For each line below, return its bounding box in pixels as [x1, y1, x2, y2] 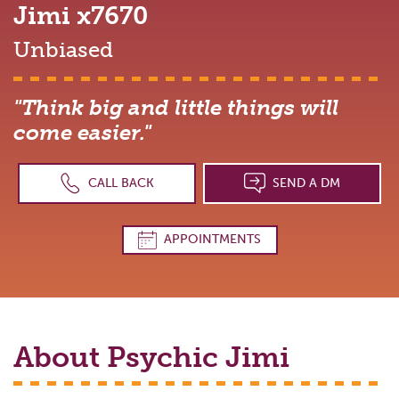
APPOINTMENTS [164, 232, 261, 248]
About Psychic [13, 339, 225, 374]
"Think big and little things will [13, 94, 338, 120]
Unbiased [13, 36, 113, 62]
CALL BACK [88, 175, 155, 191]
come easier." [13, 118, 151, 145]
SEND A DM [273, 175, 341, 191]
